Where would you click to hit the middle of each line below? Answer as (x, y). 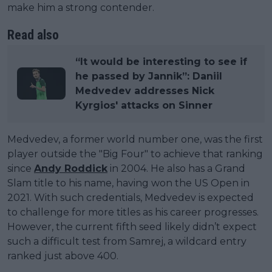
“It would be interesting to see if (161, 61)
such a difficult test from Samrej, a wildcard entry (127, 241)
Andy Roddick (71, 168)
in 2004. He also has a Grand (176, 168)
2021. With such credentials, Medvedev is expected (131, 197)
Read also (33, 35)
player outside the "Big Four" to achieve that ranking (135, 154)
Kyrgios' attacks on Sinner (144, 105)
